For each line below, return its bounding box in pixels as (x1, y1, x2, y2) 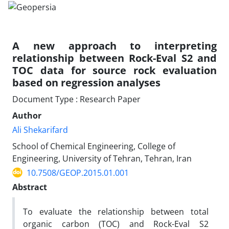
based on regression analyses (12, 75, 161, 89)
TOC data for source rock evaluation (12, 63, 217, 77)
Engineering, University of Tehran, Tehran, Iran (12, 152, 192, 164)
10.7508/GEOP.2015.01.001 (27, 167, 129, 178)
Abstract (12, 181, 47, 193)
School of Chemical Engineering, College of (12, 140, 175, 152)
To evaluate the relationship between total (23, 205, 209, 217)
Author (12, 109, 41, 121)
